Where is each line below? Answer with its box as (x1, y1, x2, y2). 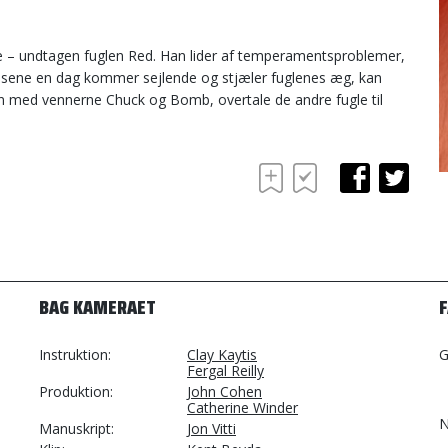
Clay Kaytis (187, 345, 257, 364)
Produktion (39, 382, 110, 401)
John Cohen (187, 382, 262, 401)
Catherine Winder (187, 398, 298, 417)
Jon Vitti (187, 419, 236, 438)
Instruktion (39, 345, 108, 364)
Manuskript (39, 419, 111, 438)
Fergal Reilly (187, 361, 264, 380)
